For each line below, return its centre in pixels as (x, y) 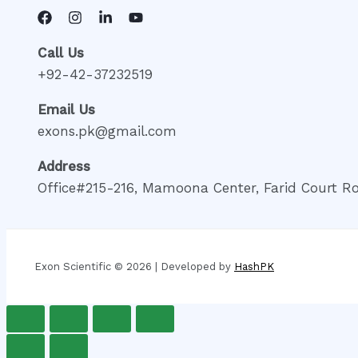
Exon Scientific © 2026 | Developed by (134, 266)
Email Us (66, 109)
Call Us (61, 52)
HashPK (254, 266)
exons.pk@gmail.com (107, 131)
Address (64, 166)
